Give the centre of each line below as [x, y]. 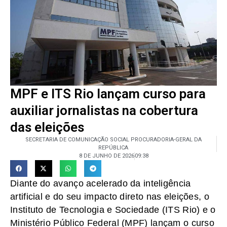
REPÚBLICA [113, 147]
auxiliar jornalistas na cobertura [104, 110]
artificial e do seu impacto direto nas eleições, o [110, 197]
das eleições [47, 127]
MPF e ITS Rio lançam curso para [108, 93]
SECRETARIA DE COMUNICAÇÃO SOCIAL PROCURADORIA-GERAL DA [113, 139]
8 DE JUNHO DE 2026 [106, 156]
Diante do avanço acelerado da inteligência [101, 184]
